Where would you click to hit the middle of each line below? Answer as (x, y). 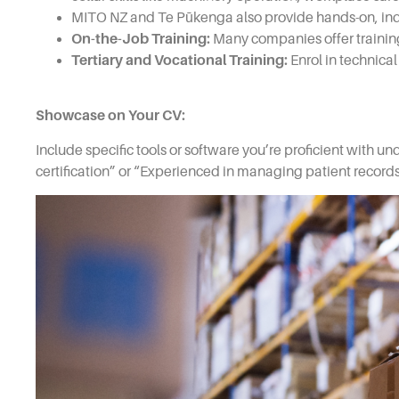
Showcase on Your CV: (110, 116)
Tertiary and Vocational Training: (179, 60)
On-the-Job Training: (141, 39)
